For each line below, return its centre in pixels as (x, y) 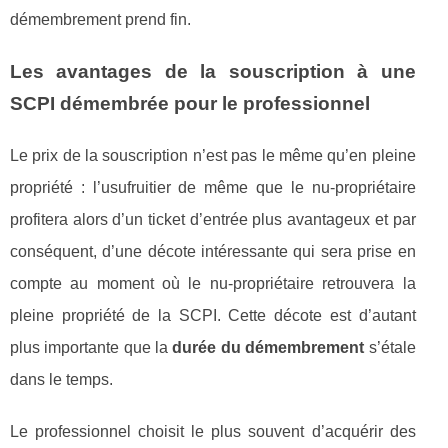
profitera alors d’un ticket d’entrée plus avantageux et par (213, 219)
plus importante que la (91, 347)
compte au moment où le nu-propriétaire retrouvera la (213, 283)
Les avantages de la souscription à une (213, 71)
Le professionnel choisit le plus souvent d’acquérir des (213, 431)
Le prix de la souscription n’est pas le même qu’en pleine (213, 155)
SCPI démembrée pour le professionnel (190, 103)
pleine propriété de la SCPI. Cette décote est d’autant (213, 315)
